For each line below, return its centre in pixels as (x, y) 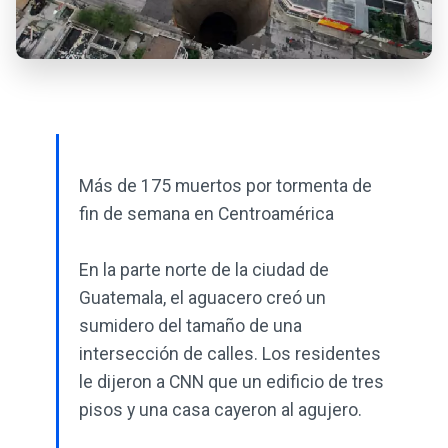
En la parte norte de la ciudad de (204, 270)
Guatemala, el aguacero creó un (202, 298)
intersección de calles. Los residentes (230, 354)
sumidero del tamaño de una (190, 326)
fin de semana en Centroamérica (206, 214)
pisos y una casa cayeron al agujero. (220, 410)
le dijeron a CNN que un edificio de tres (231, 382)
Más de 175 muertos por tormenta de (225, 186)
